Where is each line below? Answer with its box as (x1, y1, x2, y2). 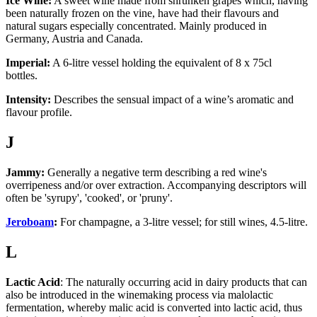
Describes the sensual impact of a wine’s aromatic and (51, 93, 294, 105)
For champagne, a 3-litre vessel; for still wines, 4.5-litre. (57, 215, 311, 228)
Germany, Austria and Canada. (6, 33, 146, 45)
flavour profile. (6, 106, 72, 118)
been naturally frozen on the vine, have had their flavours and (6, 7, 279, 19)
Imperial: (6, 57, 50, 69)
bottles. (6, 69, 43, 81)
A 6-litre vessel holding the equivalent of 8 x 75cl (50, 57, 272, 69)
